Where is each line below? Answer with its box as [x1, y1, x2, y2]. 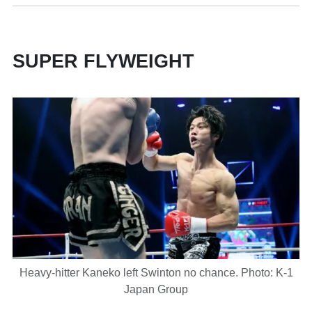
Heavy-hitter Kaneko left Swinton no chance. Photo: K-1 [19, 266, 293, 279]
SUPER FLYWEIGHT [13, 51, 194, 72]
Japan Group [124, 283, 188, 295]
